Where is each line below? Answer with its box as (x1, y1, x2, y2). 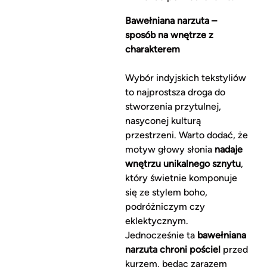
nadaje (214, 144, 243, 156)
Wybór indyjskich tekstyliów (125, 72, 246, 84)
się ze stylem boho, (125, 187, 207, 198)
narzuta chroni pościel (125, 244, 221, 256)
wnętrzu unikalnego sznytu (125, 158, 241, 170)
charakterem (125, 44, 180, 55)
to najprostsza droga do (125, 86, 225, 98)
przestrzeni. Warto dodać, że (125, 129, 248, 141)
